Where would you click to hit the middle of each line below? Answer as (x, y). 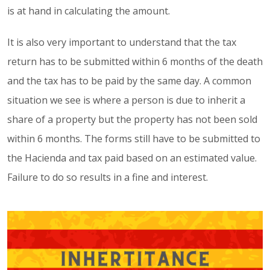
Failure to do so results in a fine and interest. (108, 177)
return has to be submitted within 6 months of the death (135, 61)
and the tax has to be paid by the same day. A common (129, 80)
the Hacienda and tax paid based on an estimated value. (132, 158)
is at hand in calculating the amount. (89, 11)
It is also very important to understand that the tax (122, 42)
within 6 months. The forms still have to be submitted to (134, 138)
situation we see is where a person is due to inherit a (126, 100)
